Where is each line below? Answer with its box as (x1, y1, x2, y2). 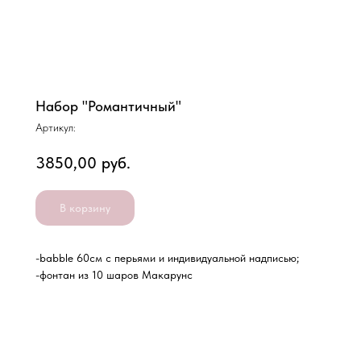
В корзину (60, 201, 110, 214)
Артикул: (35, 121, 76, 134)
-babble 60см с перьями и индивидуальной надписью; (35, 251, 299, 265)
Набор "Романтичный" (35, 98, 181, 114)
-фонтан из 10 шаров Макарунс (35, 268, 193, 282)
